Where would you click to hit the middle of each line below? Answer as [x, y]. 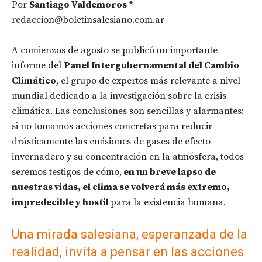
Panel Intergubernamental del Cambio [151, 66]
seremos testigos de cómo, [67, 172]
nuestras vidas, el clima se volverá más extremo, [121, 187]
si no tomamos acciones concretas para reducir [112, 127]
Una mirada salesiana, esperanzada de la [130, 235]
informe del [38, 66]
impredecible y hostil [61, 203]
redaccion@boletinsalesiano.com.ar [88, 20]
